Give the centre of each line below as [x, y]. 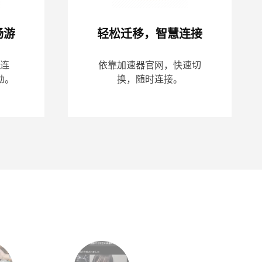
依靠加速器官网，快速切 [150, 65]
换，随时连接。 [150, 80]
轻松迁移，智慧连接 [150, 34]
